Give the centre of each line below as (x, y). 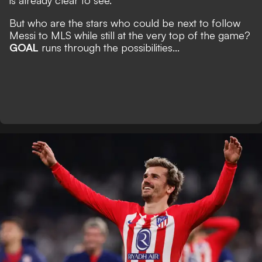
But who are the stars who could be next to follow (125, 23)
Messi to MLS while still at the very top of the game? (130, 35)
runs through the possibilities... (109, 47)
